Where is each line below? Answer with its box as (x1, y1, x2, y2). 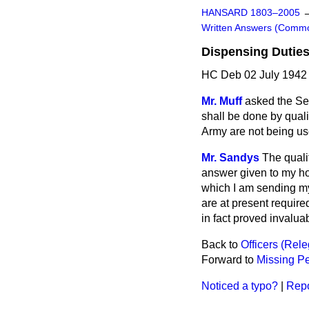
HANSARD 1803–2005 (201, 8, 300, 18)
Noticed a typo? (201, 280, 278, 292)
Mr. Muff (201, 95, 242, 107)
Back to (201, 239, 241, 250)
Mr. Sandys (201, 152, 259, 163)
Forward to (201, 254, 257, 266)
